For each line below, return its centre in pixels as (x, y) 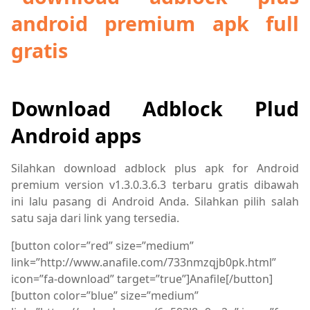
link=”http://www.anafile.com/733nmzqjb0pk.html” (144, 262)
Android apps (76, 135)
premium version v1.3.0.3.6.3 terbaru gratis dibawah (155, 184)
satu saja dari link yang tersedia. (95, 218)
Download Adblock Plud (155, 108)
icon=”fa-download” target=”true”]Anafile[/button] (142, 279)
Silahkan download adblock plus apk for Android (155, 168)
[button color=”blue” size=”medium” (105, 295)
